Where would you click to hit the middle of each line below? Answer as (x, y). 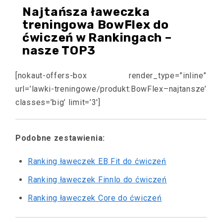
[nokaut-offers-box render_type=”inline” (111, 75)
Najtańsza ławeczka (86, 12)
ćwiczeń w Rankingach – (97, 37)
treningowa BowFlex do (96, 25)
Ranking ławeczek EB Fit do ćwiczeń (97, 161)
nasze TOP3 (59, 50)
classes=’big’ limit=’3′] (58, 102)
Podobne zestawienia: (60, 138)
